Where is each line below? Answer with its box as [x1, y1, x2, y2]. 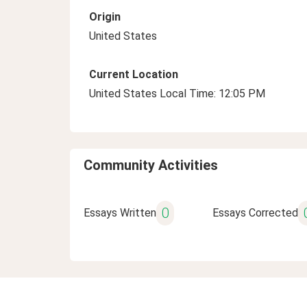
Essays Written [84, 206, 156, 219]
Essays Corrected [212, 206, 298, 219]
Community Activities [84, 157, 218, 173]
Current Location [89, 68, 178, 81]
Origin [89, 10, 121, 23]
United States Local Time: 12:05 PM [89, 87, 265, 100]
